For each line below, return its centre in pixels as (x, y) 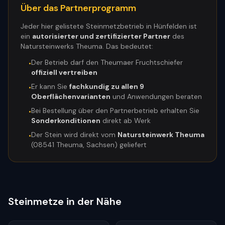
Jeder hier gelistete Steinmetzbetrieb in (87, 26)
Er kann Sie (50, 86)
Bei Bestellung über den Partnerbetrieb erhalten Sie (115, 110)
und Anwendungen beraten (156, 96)
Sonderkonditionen (66, 121)
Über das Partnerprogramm (78, 8)
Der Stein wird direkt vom (74, 135)
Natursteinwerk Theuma (161, 135)
